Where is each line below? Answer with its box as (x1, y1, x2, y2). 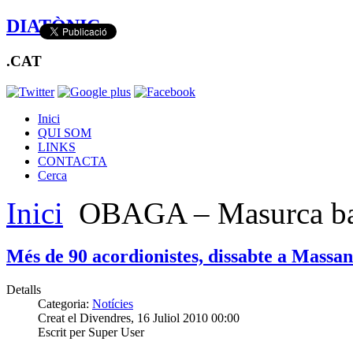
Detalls (6, 283, 41, 297)
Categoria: (38, 297, 92, 311)
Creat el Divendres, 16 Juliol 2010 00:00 (38, 311, 240, 325)
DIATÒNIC (6, 15, 100, 36)
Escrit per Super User (38, 325, 144, 340)
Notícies (92, 297, 133, 311)
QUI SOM (38, 125, 91, 139)
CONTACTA (38, 154, 107, 168)
